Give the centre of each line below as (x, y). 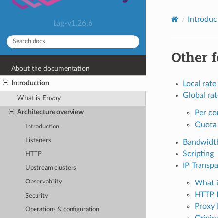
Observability (44, 182)
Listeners (38, 140)
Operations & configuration (63, 210)
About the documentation (51, 68)
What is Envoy (39, 98)
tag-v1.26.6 (73, 23)
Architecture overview (50, 112)
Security (37, 196)
